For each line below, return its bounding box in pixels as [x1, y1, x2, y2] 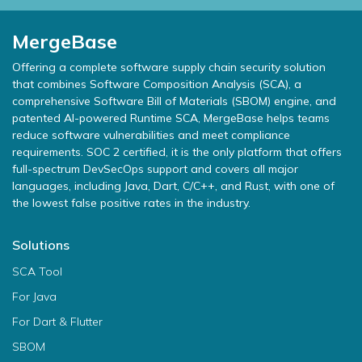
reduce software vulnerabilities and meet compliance [12, 128, 290, 142]
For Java [12, 289, 57, 304]
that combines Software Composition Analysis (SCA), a [12, 77, 301, 91]
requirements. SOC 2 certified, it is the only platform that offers [12, 145, 342, 159]
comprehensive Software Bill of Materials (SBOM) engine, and [12, 94, 336, 108]
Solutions [12, 237, 69, 253]
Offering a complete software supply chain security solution [12, 60, 326, 74]
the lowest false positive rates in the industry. [12, 196, 250, 210]
